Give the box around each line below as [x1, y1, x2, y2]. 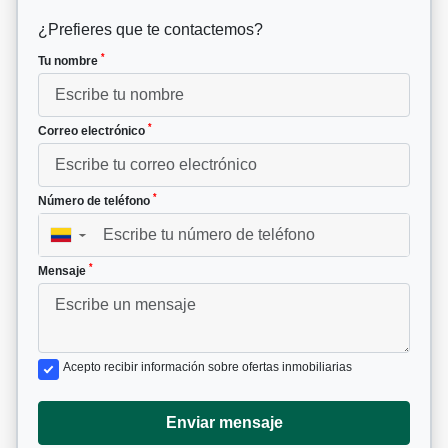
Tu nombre [38, 53, 101, 68]
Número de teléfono [38, 193, 153, 208]
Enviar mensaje [165, 413, 283, 431]
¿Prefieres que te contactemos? [38, 20, 263, 38]
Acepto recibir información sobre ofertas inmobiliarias [63, 359, 352, 374]
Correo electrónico [38, 123, 148, 138]
